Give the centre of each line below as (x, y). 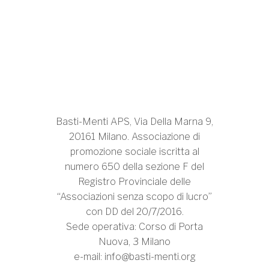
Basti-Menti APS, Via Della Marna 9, (134, 122)
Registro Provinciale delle (134, 182)
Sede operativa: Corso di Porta (134, 227)
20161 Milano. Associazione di (134, 137)
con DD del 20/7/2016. (134, 212)
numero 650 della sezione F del (134, 167)
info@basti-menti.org (150, 257)
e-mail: (89, 257)
